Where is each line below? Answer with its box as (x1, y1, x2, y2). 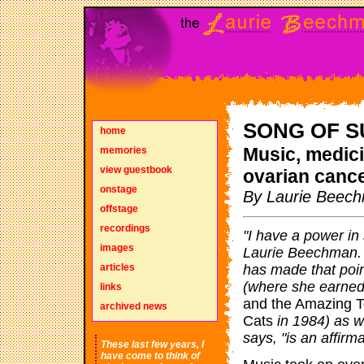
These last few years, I (101, 339, 204, 350)
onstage (99, 184, 137, 195)
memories (99, 145, 147, 156)
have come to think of (101, 350, 200, 362)
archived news (99, 301, 167, 312)
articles (99, 262, 135, 273)
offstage (99, 203, 138, 214)
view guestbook (99, 164, 172, 175)
